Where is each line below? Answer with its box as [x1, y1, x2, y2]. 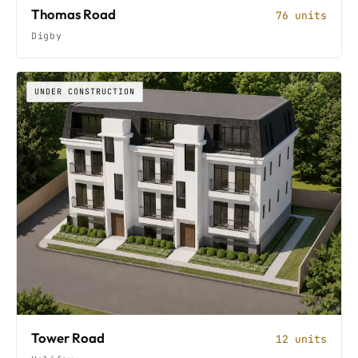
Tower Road [31, 329, 105, 346]
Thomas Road [31, 5, 116, 22]
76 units [276, 8, 327, 22]
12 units [276, 332, 327, 346]
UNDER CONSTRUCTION [34, 86, 135, 97]
